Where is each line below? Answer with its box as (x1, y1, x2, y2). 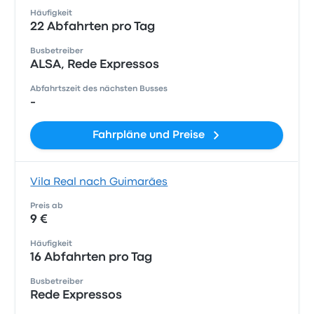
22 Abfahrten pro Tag (30, 22, 156, 32)
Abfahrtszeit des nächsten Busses (30, 86, 168, 93)
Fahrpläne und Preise (92, 130, 205, 140)
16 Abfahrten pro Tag (30, 252, 153, 263)
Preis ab (30, 203, 64, 210)
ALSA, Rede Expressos (30, 60, 160, 70)
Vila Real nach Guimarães (30, 177, 168, 187)
